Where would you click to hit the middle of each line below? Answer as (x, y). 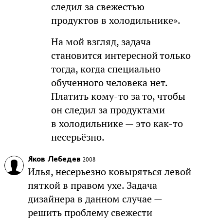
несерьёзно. (78, 137)
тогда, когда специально (106, 69)
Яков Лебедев (54, 159)
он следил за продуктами (108, 110)
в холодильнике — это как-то (117, 123)
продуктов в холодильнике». (116, 20)
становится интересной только (121, 55)
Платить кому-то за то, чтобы (118, 96)
